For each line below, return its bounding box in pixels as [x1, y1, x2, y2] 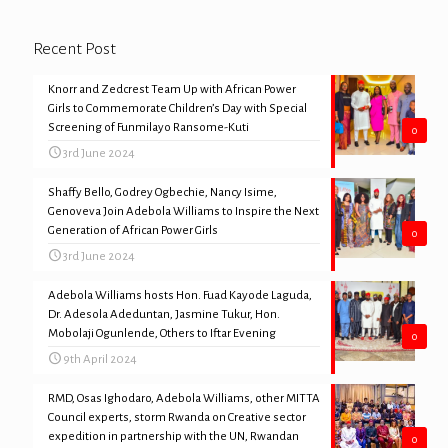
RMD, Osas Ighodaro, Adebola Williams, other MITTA [48, 392, 320, 405]
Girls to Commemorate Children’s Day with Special [48, 102, 307, 115]
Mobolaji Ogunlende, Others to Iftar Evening [48, 327, 276, 340]
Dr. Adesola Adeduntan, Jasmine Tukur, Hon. [48, 308, 280, 321]
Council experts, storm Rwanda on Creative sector [48, 411, 306, 424]
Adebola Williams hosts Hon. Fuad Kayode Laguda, [48, 289, 312, 302]
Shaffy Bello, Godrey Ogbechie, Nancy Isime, [48, 186, 277, 199]
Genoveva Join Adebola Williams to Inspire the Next [48, 205, 319, 218]
